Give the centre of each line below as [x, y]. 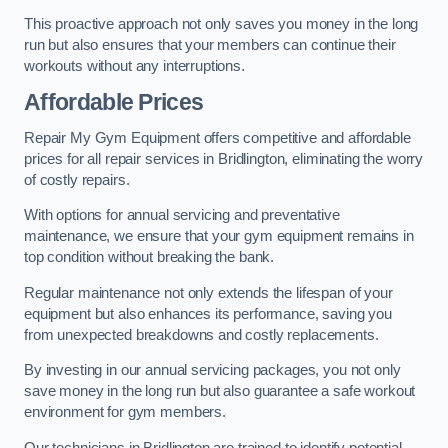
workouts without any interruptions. [134, 65]
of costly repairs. [77, 179]
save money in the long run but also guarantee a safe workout [220, 391]
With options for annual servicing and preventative [182, 215]
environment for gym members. [125, 412]
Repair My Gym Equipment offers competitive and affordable [217, 137]
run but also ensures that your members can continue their [210, 44]
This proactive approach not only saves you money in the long [221, 23]
